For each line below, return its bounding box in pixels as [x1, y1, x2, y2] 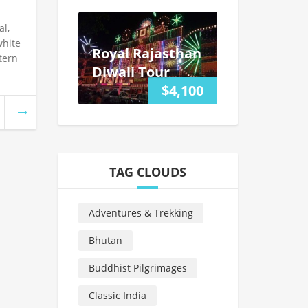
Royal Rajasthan [91, 44, 201, 63]
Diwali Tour [91, 63, 170, 82]
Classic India [88, 288, 146, 302]
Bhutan [88, 233, 122, 247]
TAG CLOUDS [109, 163, 186, 180]
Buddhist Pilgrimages [88, 261, 187, 274]
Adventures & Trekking [88, 206, 193, 219]
